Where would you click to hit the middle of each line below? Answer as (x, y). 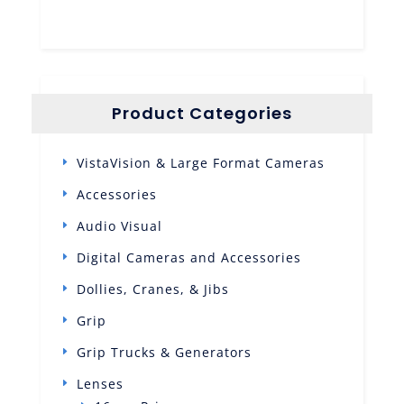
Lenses (100, 383)
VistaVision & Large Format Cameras (200, 162)
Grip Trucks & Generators (164, 352)
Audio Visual (119, 225)
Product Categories (202, 113)
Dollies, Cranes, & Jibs (152, 289)
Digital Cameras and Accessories (188, 257)
